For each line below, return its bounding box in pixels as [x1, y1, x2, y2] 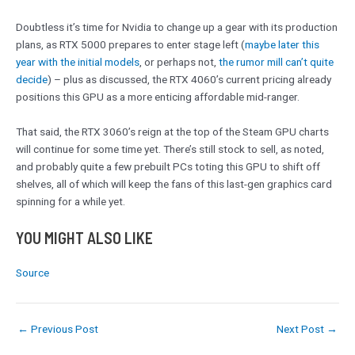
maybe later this [245, 38, 319, 52]
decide [16, 73, 48, 86]
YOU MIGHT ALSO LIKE [16, 228, 153, 248]
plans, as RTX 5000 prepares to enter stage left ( [16, 38, 245, 52]
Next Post [277, 322, 326, 335]
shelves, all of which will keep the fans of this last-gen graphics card [16, 177, 332, 191]
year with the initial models [16, 55, 139, 69]
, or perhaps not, [139, 55, 219, 69]
